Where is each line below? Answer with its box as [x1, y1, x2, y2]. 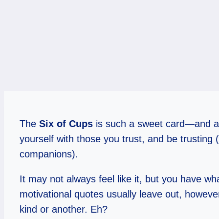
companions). [20, 149, 78, 160]
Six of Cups [39, 118, 93, 130]
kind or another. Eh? [20, 204, 108, 215]
